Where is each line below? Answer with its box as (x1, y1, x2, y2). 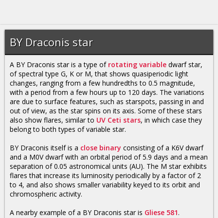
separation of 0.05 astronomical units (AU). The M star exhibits (10, 162, 207, 171)
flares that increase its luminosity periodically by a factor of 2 (10, 171, 201, 180)
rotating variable (108, 60, 166, 69)
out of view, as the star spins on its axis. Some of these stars (10, 106, 202, 115)
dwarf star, (166, 60, 202, 69)
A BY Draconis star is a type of (10, 60, 108, 69)
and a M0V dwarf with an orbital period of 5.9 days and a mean (10, 152, 208, 162)
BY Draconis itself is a (10, 143, 80, 152)
